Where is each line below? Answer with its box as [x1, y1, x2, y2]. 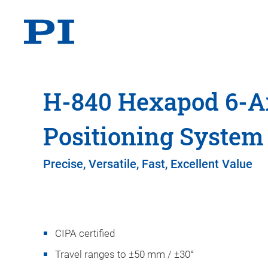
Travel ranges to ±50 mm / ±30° [55, 248, 194, 260]
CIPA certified [55, 227, 115, 239]
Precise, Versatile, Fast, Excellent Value [43, 157, 252, 171]
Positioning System [43, 120, 264, 152]
